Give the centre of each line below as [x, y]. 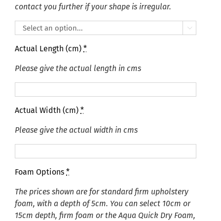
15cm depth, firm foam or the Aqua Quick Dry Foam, [105, 215]
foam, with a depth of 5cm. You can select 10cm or [103, 203]
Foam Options [40, 172]
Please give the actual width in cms [76, 130]
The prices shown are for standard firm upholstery [102, 192]
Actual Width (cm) [48, 110]
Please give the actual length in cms [78, 68]
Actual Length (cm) [49, 49]
